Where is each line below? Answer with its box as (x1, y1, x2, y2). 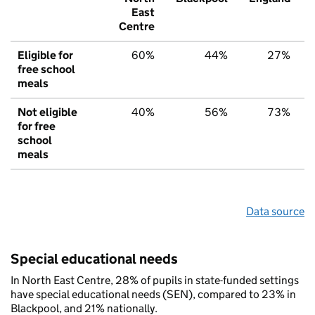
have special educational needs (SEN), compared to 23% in (11, 288, 296, 302)
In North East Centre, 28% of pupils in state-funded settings (11, 274, 299, 288)
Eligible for (18, 49, 73, 63)
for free (18, 120, 56, 134)
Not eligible (18, 105, 77, 120)
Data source (246, 205, 304, 219)
